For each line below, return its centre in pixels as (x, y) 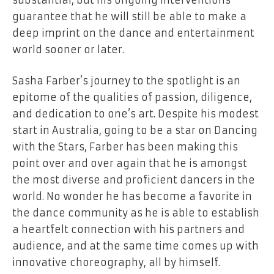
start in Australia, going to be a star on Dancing (135, 131)
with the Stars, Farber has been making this (125, 147)
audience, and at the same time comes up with (135, 246)
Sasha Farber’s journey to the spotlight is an (126, 81)
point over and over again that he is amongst (130, 164)
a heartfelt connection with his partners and (128, 230)
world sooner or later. (68, 49)
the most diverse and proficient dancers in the (134, 180)
